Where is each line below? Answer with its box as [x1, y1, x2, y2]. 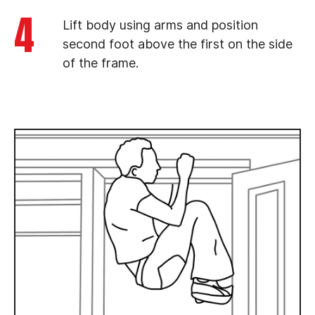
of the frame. [63, 55, 139, 70]
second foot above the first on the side [63, 36, 292, 51]
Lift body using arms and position [63, 17, 258, 32]
